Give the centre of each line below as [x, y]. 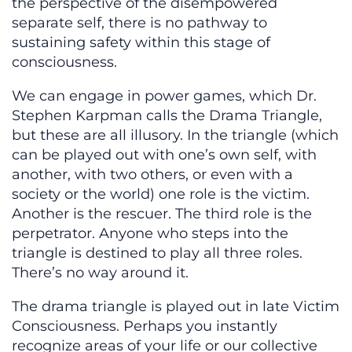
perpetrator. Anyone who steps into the [150, 234]
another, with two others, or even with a [152, 175]
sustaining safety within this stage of [141, 43]
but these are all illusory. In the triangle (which [175, 136]
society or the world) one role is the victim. [161, 194]
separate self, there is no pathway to [139, 23]
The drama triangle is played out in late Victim [176, 307]
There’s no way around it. [100, 273]
